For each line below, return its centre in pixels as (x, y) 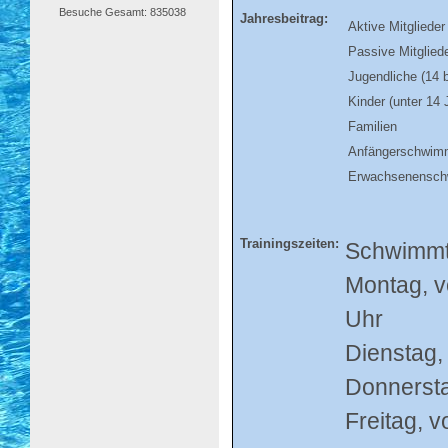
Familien (372, 126)
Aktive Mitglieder (396, 26)
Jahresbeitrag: (282, 18)
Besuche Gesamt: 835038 (123, 11)
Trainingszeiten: (287, 243)
